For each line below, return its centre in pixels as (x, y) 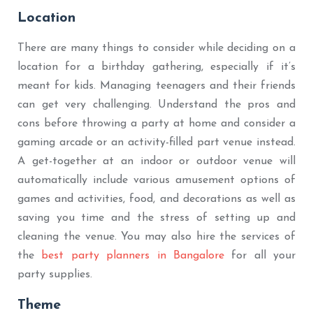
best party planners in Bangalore (133, 255)
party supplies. (55, 274)
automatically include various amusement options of (156, 180)
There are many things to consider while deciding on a (156, 48)
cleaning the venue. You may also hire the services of (156, 236)
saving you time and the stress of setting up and (156, 218)
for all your (260, 255)
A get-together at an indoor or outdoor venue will (156, 161)
